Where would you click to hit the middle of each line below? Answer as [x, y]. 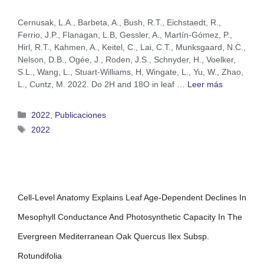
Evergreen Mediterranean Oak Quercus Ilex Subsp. [113, 236]
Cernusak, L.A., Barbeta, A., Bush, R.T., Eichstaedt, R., [119, 23]
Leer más [205, 85]
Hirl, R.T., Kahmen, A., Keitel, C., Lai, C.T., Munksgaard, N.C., [132, 47]
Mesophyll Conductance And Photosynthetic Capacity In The [130, 217]
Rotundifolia [40, 255]
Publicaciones [81, 115]
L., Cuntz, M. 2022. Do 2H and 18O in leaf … [103, 85]
